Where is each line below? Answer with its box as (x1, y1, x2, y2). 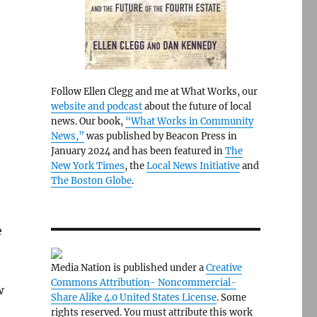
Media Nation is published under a (50, 262, 206, 274)
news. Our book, (50, 115, 125, 127)
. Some (216, 292, 246, 304)
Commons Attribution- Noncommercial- (50, 277, 236, 289)
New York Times (50, 160, 125, 172)
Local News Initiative (146, 160, 240, 172)
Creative (205, 262, 242, 274)
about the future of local (142, 100, 251, 113)
